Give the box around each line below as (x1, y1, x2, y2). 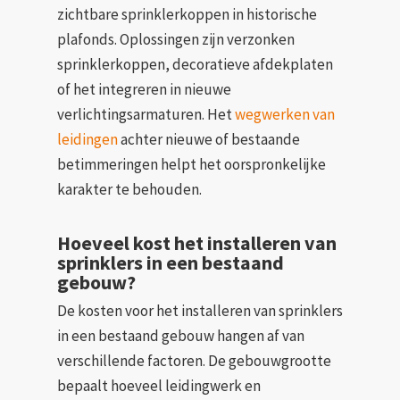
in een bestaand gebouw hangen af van (57, 326, 304, 346)
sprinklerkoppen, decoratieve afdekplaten (57, 54, 333, 74)
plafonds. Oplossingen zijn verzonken (57, 29, 295, 49)
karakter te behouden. (57, 179, 202, 199)
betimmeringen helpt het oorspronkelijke (57, 154, 326, 174)
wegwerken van (235, 104, 335, 124)
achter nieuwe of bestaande (118, 129, 300, 149)
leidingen (57, 129, 118, 149)
